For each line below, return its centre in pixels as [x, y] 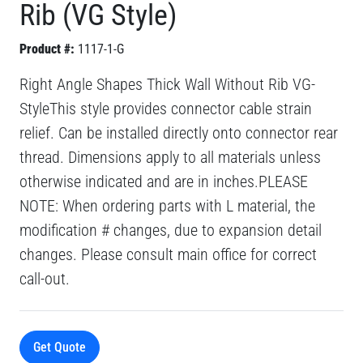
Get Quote [60, 347]
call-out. [45, 279]
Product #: [47, 49]
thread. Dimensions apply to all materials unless [170, 157]
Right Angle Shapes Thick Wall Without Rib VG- [167, 84]
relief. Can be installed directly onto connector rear [179, 133]
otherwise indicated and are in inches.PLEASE [164, 181]
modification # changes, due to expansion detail [171, 230]
